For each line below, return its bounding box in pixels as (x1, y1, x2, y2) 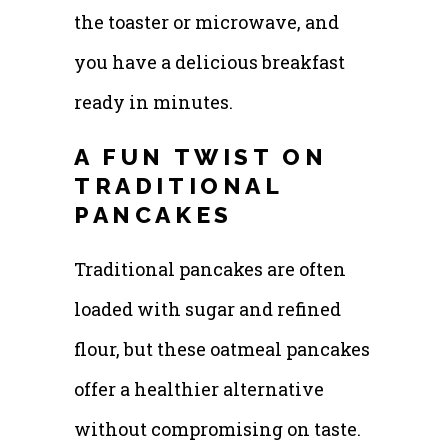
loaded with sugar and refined (74, 296, 341, 321)
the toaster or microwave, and (74, 9, 339, 34)
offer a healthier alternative (74, 376, 324, 401)
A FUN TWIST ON (74, 142, 328, 170)
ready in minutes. (74, 89, 233, 114)
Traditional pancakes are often (74, 256, 346, 281)
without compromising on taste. (74, 416, 361, 441)
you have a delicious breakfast (74, 49, 345, 74)
